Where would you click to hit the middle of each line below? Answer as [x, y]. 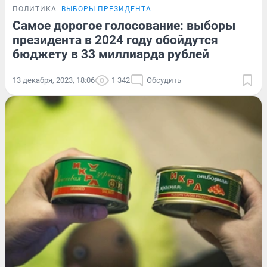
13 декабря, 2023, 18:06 [54, 80]
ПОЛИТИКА [35, 9]
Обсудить [164, 80]
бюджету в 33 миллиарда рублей [111, 54]
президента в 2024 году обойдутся [115, 40]
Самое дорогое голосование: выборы [124, 25]
